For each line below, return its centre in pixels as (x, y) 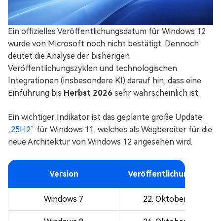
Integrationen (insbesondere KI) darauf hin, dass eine (105, 81)
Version (64, 174)
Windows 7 (64, 199)
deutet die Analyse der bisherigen (69, 56)
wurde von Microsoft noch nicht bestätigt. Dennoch (103, 44)
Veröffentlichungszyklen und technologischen (92, 69)
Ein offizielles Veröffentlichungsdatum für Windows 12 (107, 32)
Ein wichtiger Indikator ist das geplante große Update (105, 117)
